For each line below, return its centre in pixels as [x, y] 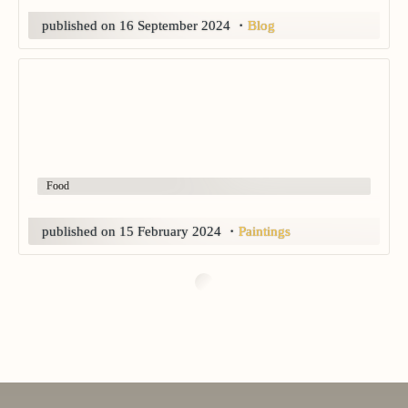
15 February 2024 [170, 232]
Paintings [265, 232]
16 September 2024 [175, 26]
